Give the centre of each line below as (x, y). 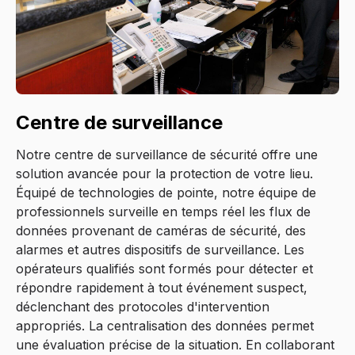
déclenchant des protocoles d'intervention (143, 306)
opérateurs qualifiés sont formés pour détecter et (164, 268)
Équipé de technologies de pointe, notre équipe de (166, 192)
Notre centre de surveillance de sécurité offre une (167, 154)
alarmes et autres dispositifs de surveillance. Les (160, 249)
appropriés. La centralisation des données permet (165, 325)
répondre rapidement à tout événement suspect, (162, 287)
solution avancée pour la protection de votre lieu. (164, 173)
